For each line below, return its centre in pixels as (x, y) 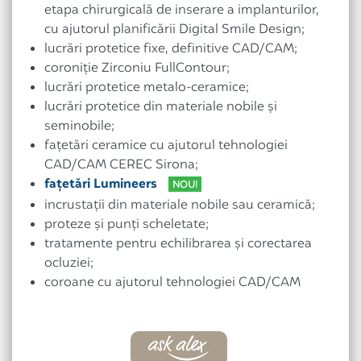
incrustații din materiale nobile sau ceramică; (180, 204)
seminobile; (79, 125)
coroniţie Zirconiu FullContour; (137, 67)
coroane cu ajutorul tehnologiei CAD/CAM (172, 282)
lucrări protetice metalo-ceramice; (147, 87)
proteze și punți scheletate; (127, 224)
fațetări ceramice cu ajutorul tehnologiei (166, 145)
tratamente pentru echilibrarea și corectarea (178, 243)
